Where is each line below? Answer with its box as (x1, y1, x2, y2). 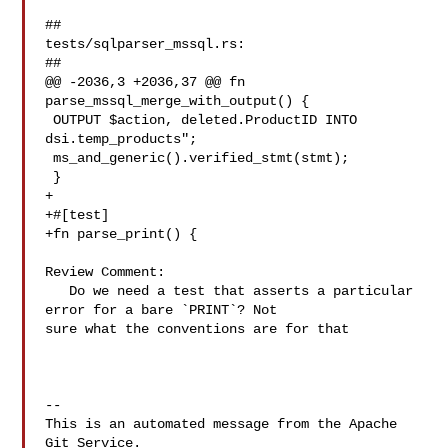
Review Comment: (45, 264, 166, 280)
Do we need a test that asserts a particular (45, 283, 70, 299)
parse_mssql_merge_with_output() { (45, 93, 310, 109)
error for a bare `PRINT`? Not (45, 302, 286, 318)
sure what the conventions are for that (45, 321, 350, 337)
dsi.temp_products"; (45, 131, 198, 147)
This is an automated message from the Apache (45, 416, 398, 432)
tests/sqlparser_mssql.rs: (45, 36, 246, 52)
